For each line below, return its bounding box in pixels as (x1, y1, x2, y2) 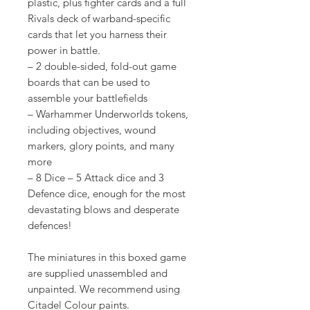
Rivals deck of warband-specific (28, 12, 170, 25)
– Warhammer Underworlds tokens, (28, 107, 188, 120)
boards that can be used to (28, 75, 150, 89)
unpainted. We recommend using (28, 282, 180, 295)
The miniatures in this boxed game (28, 250, 186, 264)
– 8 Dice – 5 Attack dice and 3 (28, 171, 164, 184)
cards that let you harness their (28, 28, 167, 41)
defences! (28, 219, 72, 232)
